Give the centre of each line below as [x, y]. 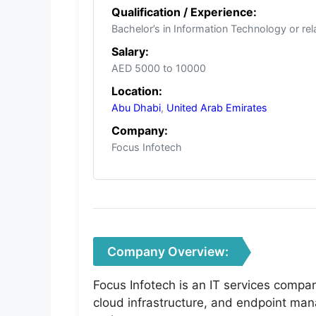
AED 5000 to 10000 [159, 68]
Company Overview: [168, 252]
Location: [137, 91]
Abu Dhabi [136, 108]
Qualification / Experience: [184, 12]
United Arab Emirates [217, 108]
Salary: [130, 52]
